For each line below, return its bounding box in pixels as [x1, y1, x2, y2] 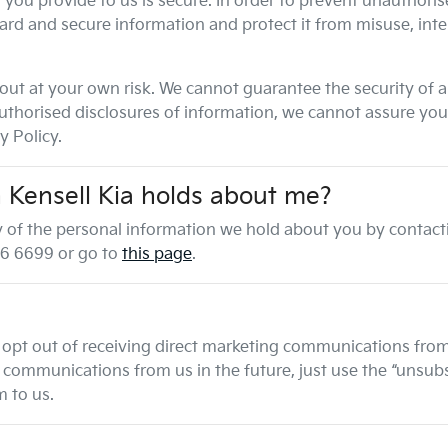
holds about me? [134, 182, 332, 211]
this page [122, 245, 192, 264]
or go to [54, 245, 118, 264]
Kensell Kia [9, 182, 134, 211]
